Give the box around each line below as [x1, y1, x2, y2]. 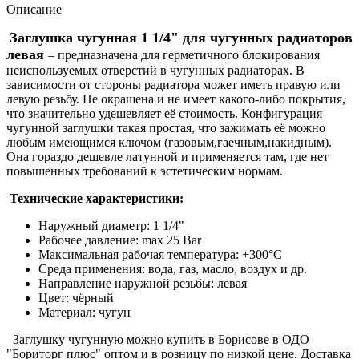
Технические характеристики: [10, 191, 184, 205]
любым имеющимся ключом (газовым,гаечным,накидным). [6, 135, 332, 149]
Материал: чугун [38, 305, 131, 319]
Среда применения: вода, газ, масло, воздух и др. [38, 261, 307, 276]
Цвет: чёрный [38, 290, 114, 305]
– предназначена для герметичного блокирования [48, 47, 320, 62]
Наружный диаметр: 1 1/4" [38, 218, 184, 232]
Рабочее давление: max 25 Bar [38, 232, 201, 247]
